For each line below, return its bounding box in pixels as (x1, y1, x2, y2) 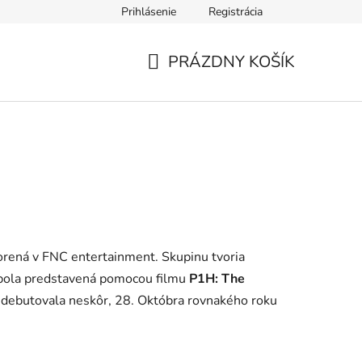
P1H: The (186, 269, 245, 288)
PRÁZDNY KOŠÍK (168, 51, 295, 73)
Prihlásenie (121, 4, 176, 19)
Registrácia (208, 4, 263, 19)
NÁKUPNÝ (146, 69, 225, 92)
